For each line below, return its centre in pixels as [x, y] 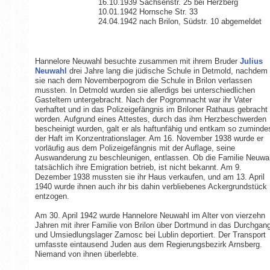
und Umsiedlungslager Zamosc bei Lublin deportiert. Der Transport [150, 235]
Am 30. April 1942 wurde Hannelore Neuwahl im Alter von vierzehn [150, 216]
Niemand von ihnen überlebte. [86, 254]
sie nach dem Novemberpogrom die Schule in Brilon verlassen [143, 81]
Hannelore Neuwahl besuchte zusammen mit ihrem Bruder [137, 61]
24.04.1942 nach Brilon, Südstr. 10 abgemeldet [180, 22]
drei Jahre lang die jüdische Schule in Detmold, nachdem [167, 71]
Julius [251, 61]
